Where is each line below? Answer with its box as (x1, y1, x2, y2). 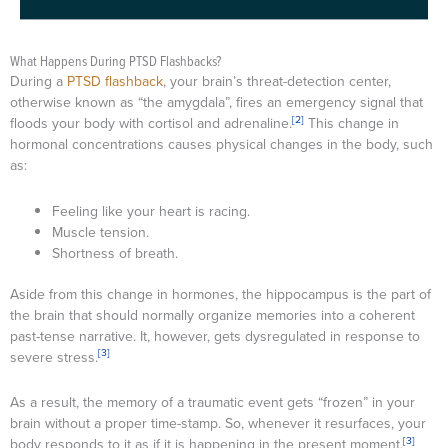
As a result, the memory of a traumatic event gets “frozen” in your (10, 392, 415, 413)
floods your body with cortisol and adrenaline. (10, 113, 292, 134)
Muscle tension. (52, 221, 149, 243)
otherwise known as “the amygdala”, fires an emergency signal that (10, 92, 423, 113)
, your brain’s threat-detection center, (163, 71, 391, 92)
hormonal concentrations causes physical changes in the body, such (10, 134, 433, 155)
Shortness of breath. (52, 242, 182, 264)
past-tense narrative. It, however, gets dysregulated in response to (10, 325, 420, 347)
